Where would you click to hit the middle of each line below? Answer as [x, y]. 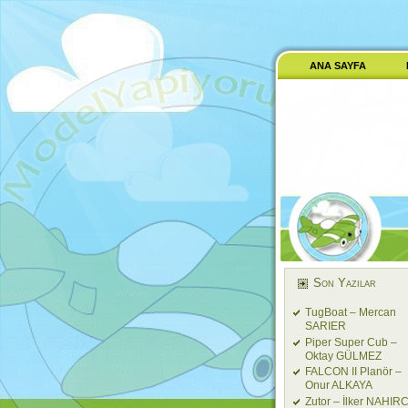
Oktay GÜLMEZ [343, 356]
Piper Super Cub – [351, 342]
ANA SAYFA [338, 66]
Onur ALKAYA [339, 386]
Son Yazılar [345, 283]
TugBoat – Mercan [351, 313]
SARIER [326, 326]
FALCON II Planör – [353, 372]
